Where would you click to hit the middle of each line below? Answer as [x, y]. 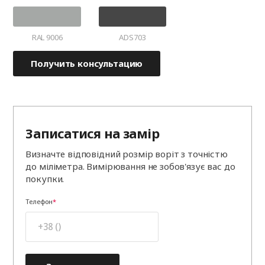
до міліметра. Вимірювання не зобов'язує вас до [130, 167]
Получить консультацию [87, 64]
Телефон [39, 202]
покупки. [45, 179]
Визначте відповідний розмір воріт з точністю [127, 154]
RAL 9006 [47, 38]
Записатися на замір [92, 133]
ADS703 [132, 38]
